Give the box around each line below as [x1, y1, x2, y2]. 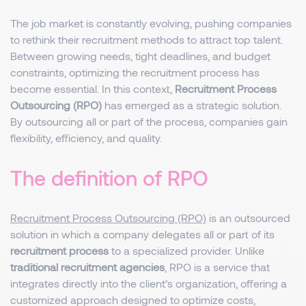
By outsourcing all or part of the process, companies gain [10, 115, 288, 128]
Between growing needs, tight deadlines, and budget [10, 49, 270, 62]
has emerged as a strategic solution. [102, 98, 281, 111]
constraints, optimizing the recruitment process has [10, 66, 260, 79]
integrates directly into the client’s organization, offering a [10, 277, 287, 290]
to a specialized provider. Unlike [109, 244, 264, 257]
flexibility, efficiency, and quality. [10, 131, 162, 144]
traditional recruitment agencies [10, 260, 165, 273]
